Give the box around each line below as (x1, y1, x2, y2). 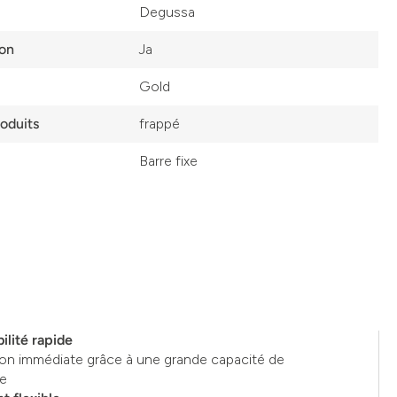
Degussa (139, 4, 196, 20)
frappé (139, 115, 181, 132)
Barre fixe (139, 152, 198, 169)
